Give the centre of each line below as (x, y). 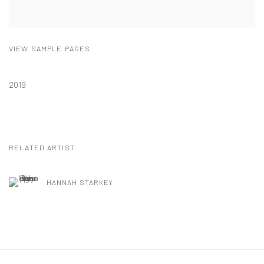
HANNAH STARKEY (80, 182)
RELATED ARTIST (42, 147)
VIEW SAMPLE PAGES (50, 48)
